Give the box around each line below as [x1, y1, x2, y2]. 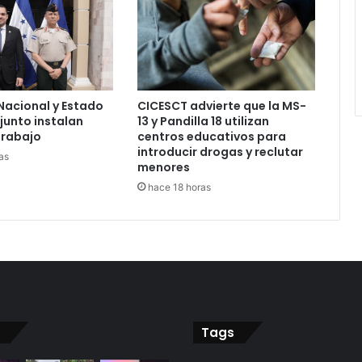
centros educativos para [137, 128, 286, 145]
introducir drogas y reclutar [137, 144, 303, 161]
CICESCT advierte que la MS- [137, 98, 306, 115]
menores [137, 159, 190, 176]
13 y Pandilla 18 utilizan [137, 113, 269, 130]
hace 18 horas [147, 181, 211, 194]
